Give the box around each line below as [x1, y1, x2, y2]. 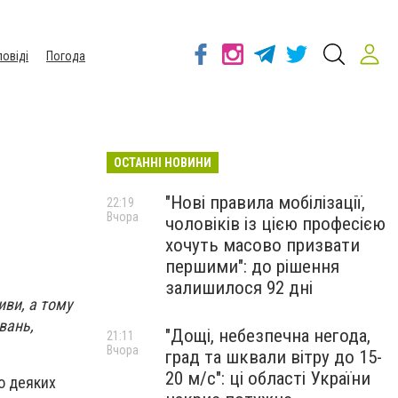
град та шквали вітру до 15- [165, 346, 382, 368]
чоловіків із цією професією [165, 213, 386, 235]
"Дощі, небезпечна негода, [165, 325, 370, 346]
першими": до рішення [165, 256, 339, 277]
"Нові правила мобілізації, [165, 192, 365, 213]
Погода [46, 49, 85, 63]
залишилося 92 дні [165, 277, 313, 298]
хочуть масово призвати [165, 235, 360, 256]
